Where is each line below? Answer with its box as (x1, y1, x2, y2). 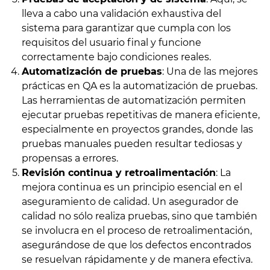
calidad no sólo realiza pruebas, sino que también (21, 210, 257, 222)
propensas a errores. (21, 152, 118, 165)
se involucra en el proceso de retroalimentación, (21, 225, 252, 237)
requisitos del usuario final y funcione (21, 37, 201, 49)
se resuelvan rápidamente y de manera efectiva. (21, 254, 253, 266)
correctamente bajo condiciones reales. (21, 51, 211, 63)
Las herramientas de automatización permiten (21, 95, 246, 107)
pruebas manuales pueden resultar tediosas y (21, 138, 242, 150)
